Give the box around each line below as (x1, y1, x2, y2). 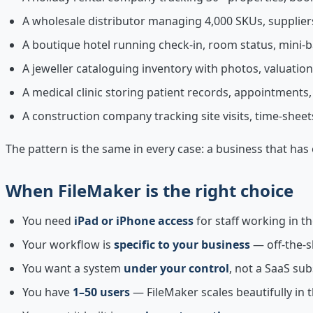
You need (22, 212, 74, 228)
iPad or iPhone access (74, 212, 194, 228)
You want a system (22, 260, 124, 276)
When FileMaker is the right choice (6, 178, 293, 202)
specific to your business (114, 236, 250, 252)
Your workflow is (22, 236, 114, 252)
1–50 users (73, 284, 130, 300)
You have (22, 284, 73, 300)
